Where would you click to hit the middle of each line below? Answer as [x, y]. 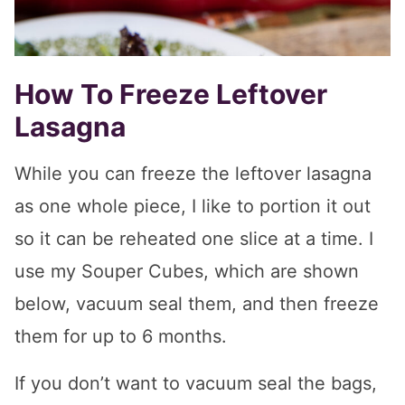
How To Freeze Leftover [171, 94]
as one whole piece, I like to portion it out [193, 207]
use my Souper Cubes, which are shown [187, 272]
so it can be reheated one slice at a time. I [194, 239]
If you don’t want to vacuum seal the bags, [196, 384]
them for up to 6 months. [121, 337]
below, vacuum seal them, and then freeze [197, 304]
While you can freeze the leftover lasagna [193, 174]
